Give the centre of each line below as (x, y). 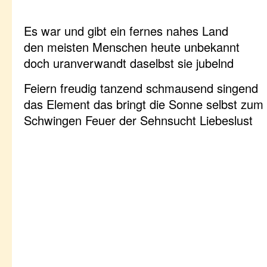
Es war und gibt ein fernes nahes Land (126, 31)
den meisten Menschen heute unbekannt (132, 47)
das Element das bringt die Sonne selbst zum (144, 104)
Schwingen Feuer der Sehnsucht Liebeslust (138, 120)
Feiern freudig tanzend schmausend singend (141, 88)
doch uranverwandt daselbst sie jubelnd (129, 63)
